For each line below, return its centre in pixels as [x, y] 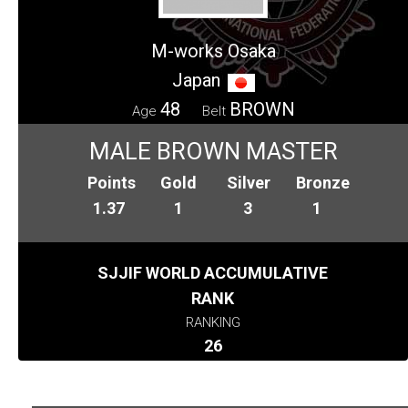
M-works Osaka [213, 51]
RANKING [213, 322]
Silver [248, 182]
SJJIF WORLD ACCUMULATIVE [213, 272]
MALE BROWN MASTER [213, 151]
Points [112, 182]
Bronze [323, 182]
